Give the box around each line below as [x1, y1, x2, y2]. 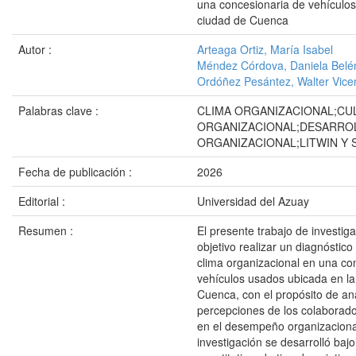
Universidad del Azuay [197, 193, 309, 209]
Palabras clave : [18, 103, 102, 118]
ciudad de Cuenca [197, 12, 288, 28]
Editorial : [18, 193, 68, 209]
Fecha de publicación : [18, 164, 135, 180]
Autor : [18, 41, 55, 57]
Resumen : [18, 222, 76, 238]
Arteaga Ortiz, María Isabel [197, 41, 333, 57]
